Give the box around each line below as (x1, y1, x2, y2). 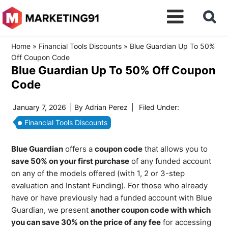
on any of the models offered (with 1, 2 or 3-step (11, 168, 185, 178)
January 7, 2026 (13, 103, 67, 111)
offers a (63, 144, 95, 154)
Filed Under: (139, 103, 180, 111)
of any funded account (129, 156, 212, 166)
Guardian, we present (11, 205, 91, 215)
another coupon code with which (91, 205, 211, 215)
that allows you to (142, 144, 208, 154)
